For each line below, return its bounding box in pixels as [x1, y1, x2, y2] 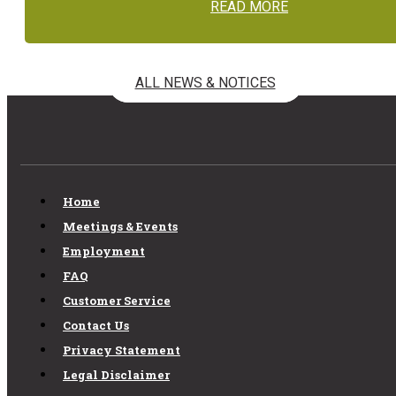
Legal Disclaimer [63, 366, 170, 383]
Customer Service [63, 292, 171, 308]
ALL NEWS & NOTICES [134, 74, 276, 92]
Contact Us [63, 316, 129, 333]
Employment [63, 242, 145, 259]
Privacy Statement [63, 341, 180, 358]
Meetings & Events [63, 217, 178, 234]
